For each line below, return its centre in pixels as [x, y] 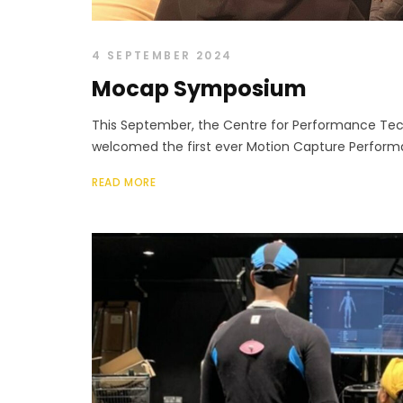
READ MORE [124, 182]
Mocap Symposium [199, 88]
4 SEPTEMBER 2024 [162, 55]
